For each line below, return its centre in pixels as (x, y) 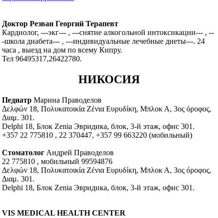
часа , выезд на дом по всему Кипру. (62, 50)
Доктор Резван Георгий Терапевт (60, 24)
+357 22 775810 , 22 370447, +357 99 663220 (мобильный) (97, 135)
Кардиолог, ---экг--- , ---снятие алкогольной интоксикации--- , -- (108, 33)
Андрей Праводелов (79, 153)
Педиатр (17, 100)
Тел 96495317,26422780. (42, 59)
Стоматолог (23, 153)
